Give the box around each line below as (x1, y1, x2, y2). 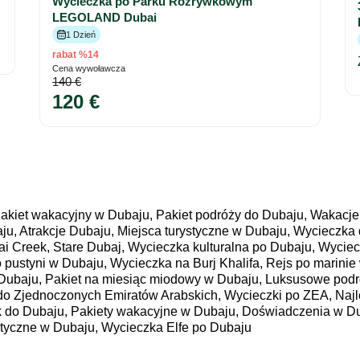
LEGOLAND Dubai (52, 10, 157, 24)
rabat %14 (52, 49, 99, 60)
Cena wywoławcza (52, 63, 125, 73)
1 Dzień (66, 30, 96, 39)
